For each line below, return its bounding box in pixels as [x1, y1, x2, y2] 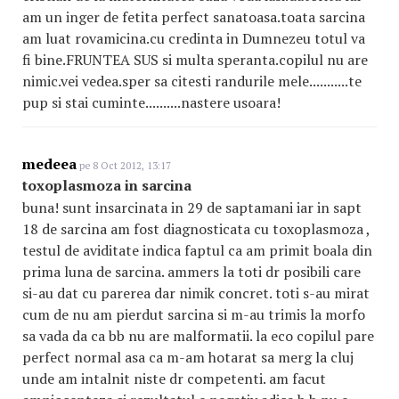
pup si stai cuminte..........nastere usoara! [22, 93, 281, 112]
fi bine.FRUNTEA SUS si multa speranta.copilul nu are [22, 50, 368, 69]
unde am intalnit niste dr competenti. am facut [22, 369, 326, 388]
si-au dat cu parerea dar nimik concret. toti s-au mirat [22, 283, 370, 303]
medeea [22, 154, 77, 174]
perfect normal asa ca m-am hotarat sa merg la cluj [22, 347, 354, 367]
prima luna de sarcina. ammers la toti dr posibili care [22, 262, 361, 281]
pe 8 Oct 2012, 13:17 [77, 159, 171, 172]
